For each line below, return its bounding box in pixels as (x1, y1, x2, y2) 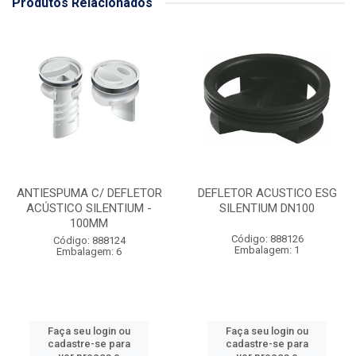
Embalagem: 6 (56, 246, 122, 257)
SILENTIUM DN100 (219, 201, 315, 215)
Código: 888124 (52, 234, 126, 246)
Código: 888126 (230, 233, 304, 245)
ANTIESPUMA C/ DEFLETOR (16, 186, 162, 200)
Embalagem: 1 (234, 244, 300, 256)
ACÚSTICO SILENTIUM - (26, 201, 152, 215)
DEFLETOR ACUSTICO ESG (197, 186, 337, 200)
